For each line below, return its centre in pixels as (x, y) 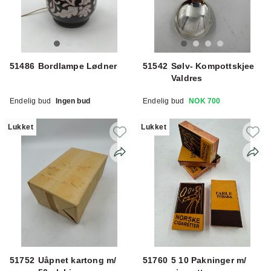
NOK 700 (205, 101)
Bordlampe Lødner (78, 66)
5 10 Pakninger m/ (209, 260)
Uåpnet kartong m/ (77, 260)
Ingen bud (73, 101)
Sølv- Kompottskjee (213, 66)
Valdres (187, 78)
